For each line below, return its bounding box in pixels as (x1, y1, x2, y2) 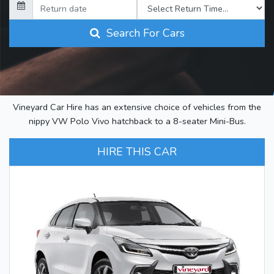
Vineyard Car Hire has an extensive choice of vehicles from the (13, 100, 261, 113)
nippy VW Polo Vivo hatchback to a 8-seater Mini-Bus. (28, 114, 246, 127)
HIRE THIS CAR (97, 144, 177, 159)
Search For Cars (100, 26, 185, 41)
